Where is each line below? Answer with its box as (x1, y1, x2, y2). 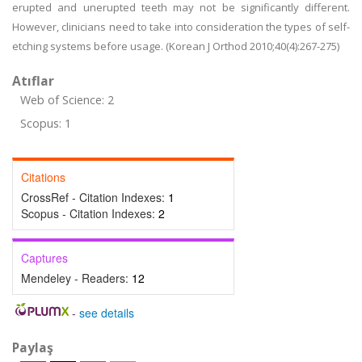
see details (78, 305, 134, 321)
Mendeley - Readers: (21, 270, 132, 286)
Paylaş (12, 339, 53, 356)
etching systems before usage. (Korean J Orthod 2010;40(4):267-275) (12, 39, 339, 53)
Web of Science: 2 (20, 92, 114, 107)
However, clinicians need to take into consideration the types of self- (12, 19, 350, 34)
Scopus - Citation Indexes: (21, 205, 158, 221)
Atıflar (12, 72, 54, 90)
